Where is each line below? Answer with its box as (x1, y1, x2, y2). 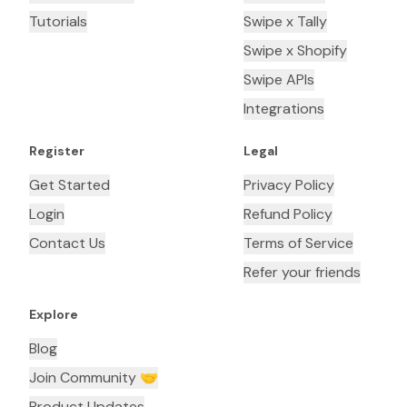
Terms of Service (243, 233, 353, 253)
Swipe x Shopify (243, 41, 347, 61)
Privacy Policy (243, 175, 334, 195)
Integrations (243, 99, 324, 119)
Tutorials (29, 12, 87, 32)
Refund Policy (243, 204, 333, 224)
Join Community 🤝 (29, 368, 158, 388)
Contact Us (29, 233, 105, 253)
